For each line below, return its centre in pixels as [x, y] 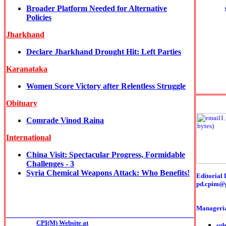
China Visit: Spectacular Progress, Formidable [106, 155]
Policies [39, 17]
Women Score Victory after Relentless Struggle [106, 86]
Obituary [22, 103]
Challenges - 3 [50, 164]
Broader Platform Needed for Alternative [97, 8]
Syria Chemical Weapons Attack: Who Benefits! [108, 173]
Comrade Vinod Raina [65, 120]
